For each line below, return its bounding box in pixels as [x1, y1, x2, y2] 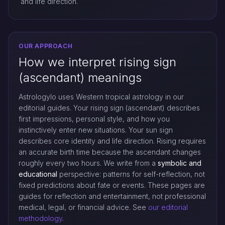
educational [19, 170, 57, 178]
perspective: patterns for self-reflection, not [57, 170, 205, 178]
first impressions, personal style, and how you [19, 115, 170, 123]
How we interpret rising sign [19, 55, 176, 69]
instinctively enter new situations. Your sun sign [19, 126, 173, 134]
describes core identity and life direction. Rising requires [19, 137, 206, 145]
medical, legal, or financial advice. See [19, 203, 148, 211]
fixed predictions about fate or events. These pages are [19, 181, 205, 189]
